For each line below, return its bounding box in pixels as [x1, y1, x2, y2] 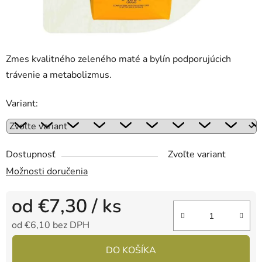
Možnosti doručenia [6, 165, 88, 178]
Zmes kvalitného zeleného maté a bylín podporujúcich [6, 53, 231, 66]
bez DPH [50, 219, 89, 232]
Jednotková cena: [11, 237, 82, 250]
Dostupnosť [6, 148, 56, 161]
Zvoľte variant [168, 148, 226, 161]
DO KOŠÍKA [106, 244, 156, 257]
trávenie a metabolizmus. [6, 68, 112, 82]
